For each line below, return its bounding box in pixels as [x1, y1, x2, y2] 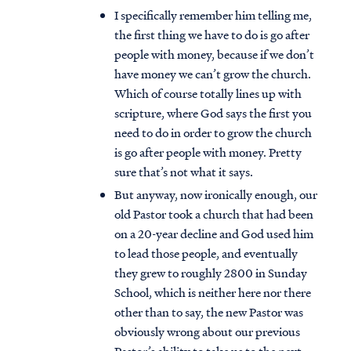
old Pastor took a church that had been [114, 205, 313, 223]
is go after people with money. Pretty [114, 143, 302, 161]
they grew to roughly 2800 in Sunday [114, 264, 307, 282]
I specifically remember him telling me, [114, 6, 312, 24]
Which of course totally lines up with [114, 85, 302, 103]
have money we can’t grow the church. [114, 65, 311, 83]
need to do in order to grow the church [114, 124, 312, 142]
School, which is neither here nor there [114, 284, 311, 302]
